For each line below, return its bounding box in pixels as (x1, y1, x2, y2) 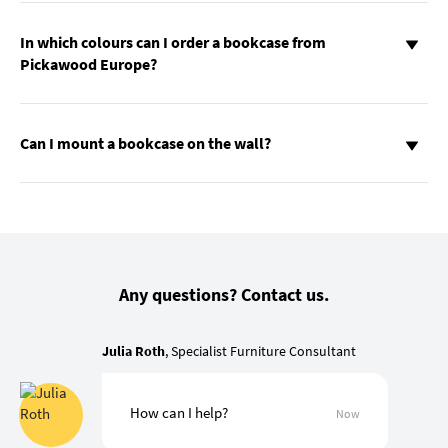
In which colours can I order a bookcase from (20, 32, 326, 53)
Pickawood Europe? (20, 54, 157, 75)
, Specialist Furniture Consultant (165, 342, 356, 361)
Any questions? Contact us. (119, 283, 329, 307)
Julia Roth (102, 342, 165, 361)
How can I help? (130, 403, 228, 423)
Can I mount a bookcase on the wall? (20, 133, 271, 154)
